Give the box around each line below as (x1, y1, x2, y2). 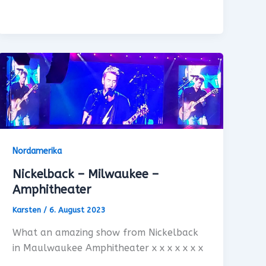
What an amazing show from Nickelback (12, 226, 199, 238)
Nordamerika (12, 146, 62, 157)
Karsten (12, 205, 44, 215)
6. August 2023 (49, 205, 106, 215)
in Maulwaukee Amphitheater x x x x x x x (12, 242, 204, 254)
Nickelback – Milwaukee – (12, 167, 159, 182)
